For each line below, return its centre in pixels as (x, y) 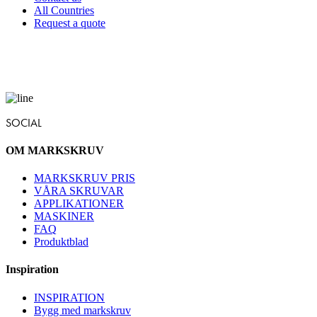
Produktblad (61, 242)
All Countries (64, 10)
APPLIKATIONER (79, 204)
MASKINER (64, 217)
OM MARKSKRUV (55, 150)
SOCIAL (24, 122)
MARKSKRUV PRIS (85, 178)
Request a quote (70, 23)
